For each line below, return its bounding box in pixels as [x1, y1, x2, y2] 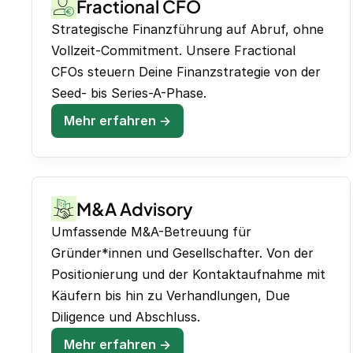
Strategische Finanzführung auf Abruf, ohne [51, 21, 324, 38]
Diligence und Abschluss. [51, 309, 200, 325]
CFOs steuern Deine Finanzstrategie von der [51, 64, 321, 80]
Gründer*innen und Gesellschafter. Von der [51, 245, 314, 262]
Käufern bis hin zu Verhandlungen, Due [51, 288, 290, 304]
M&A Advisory [76, 198, 193, 221]
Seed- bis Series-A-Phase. [51, 85, 206, 102]
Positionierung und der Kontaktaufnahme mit [51, 266, 325, 283]
